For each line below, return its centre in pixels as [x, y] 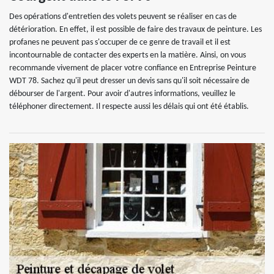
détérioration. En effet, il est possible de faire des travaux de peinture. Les [135, 30]
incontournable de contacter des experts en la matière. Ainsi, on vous [128, 55]
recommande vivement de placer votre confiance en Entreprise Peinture [133, 68]
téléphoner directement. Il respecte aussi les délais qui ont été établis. [129, 107]
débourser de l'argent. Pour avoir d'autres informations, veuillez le [122, 94]
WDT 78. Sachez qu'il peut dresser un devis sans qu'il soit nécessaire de [129, 81]
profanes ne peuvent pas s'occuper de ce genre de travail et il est [120, 43]
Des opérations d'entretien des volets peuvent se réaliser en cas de [123, 17]
